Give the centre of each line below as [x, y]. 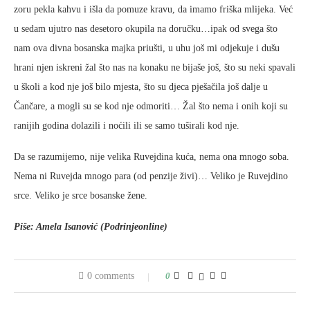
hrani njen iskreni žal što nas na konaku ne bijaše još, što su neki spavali [155, 67]
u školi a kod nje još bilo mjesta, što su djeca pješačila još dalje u [141, 87]
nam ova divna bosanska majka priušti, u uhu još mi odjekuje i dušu [147, 48]
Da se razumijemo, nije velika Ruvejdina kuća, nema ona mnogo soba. [152, 157]
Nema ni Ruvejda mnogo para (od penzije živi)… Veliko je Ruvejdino [151, 176]
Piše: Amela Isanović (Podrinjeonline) [91, 227]
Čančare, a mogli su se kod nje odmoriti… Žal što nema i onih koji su [151, 106]
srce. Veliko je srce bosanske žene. [81, 195]
